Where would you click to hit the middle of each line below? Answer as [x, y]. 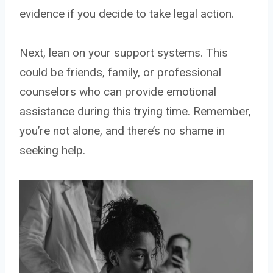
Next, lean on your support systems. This [124, 52]
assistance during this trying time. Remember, [135, 111]
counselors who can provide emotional [118, 91]
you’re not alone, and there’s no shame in [122, 130]
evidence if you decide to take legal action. [127, 13]
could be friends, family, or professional [120, 72]
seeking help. [52, 150]
